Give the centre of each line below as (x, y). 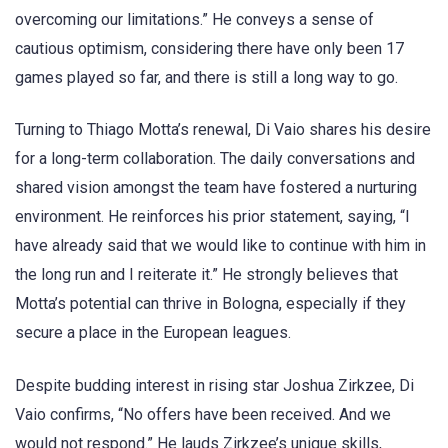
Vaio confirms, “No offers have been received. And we (203, 414)
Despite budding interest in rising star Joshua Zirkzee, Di (214, 385)
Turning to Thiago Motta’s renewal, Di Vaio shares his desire (223, 130)
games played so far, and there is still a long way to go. (206, 78)
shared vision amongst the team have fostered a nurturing (216, 188)
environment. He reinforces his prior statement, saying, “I (212, 217)
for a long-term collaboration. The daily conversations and (215, 159)
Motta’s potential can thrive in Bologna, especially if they (210, 304)
